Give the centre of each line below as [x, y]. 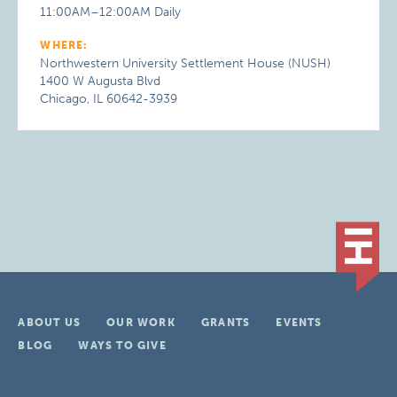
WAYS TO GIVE [122, 346]
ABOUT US [49, 323]
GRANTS [226, 323]
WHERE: [64, 45]
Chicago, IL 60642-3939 [109, 99]
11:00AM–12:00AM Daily [111, 12]
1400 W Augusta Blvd [101, 81]
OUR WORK [141, 323]
